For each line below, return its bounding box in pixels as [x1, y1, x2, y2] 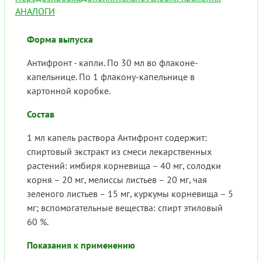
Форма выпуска [27, 33, 93, 46]
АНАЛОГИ [15, 5, 55, 18]
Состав [27, 108, 54, 120]
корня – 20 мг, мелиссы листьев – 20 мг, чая [27, 174, 207, 186]
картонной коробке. [27, 85, 111, 97]
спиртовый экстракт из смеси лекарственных [27, 146, 212, 158]
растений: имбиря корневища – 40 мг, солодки [27, 160, 221, 172]
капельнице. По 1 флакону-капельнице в [27, 71, 195, 83]
